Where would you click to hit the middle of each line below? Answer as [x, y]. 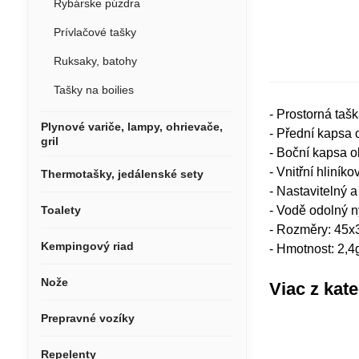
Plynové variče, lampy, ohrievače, [131, 127]
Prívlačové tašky [95, 32]
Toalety [61, 210]
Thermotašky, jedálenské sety [122, 174]
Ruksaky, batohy [95, 61]
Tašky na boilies [93, 90]
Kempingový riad [87, 246]
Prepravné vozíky [87, 318]
